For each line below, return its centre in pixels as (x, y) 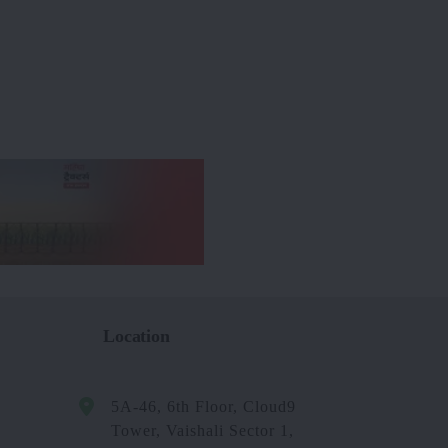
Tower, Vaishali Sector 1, (202, 431)
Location (136, 336)
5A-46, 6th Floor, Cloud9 (203, 407)
